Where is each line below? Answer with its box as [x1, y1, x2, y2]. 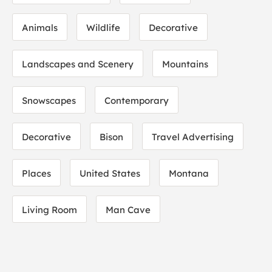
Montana [169, 168, 209, 179]
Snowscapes [22, 95, 76, 106]
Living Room [22, 204, 77, 216]
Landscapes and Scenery [22, 58, 134, 70]
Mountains [162, 58, 208, 70]
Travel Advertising [152, 131, 234, 143]
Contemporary [104, 95, 169, 106]
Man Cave [106, 204, 151, 216]
